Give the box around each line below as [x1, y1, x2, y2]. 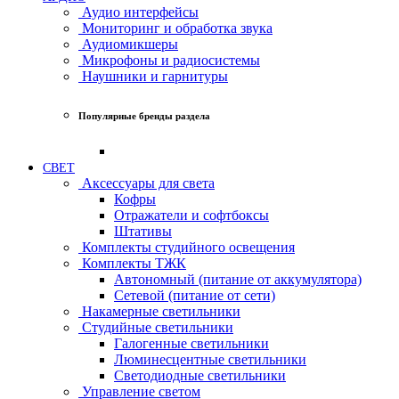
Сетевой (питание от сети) [114, 287, 275, 303]
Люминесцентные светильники [114, 351, 306, 367]
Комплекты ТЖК [78, 255, 186, 271]
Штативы [114, 223, 172, 239]
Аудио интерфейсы [78, 4, 199, 20]
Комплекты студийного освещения [78, 239, 295, 255]
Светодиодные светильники [114, 367, 286, 383]
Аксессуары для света [78, 175, 215, 191]
